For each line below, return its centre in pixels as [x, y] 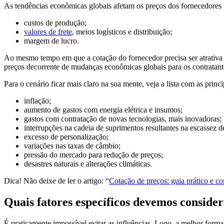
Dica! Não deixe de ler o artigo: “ [56, 181]
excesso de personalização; [66, 137]
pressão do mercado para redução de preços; [93, 155]
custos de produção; [55, 23]
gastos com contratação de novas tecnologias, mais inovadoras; [123, 119]
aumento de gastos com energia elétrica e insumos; [103, 110]
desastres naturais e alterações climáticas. [89, 164]
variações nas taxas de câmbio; [72, 146]
